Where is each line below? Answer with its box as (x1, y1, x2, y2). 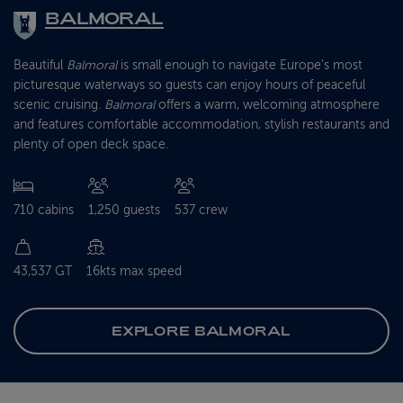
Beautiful (13, 58, 67, 73)
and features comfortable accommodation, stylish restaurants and (13, 118, 390, 132)
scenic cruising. (13, 98, 104, 112)
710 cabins (13, 203, 74, 218)
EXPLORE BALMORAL (112, 323, 291, 339)
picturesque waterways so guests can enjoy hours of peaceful (13, 78, 365, 93)
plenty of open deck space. (13, 138, 168, 152)
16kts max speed (86, 264, 182, 279)
